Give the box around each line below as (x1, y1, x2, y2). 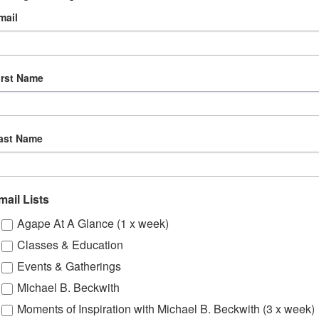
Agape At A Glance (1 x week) (17, 215, 169, 231)
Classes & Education (17, 236, 123, 253)
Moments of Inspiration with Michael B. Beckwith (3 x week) (17, 300, 315, 317)
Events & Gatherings (17, 258, 121, 274)
